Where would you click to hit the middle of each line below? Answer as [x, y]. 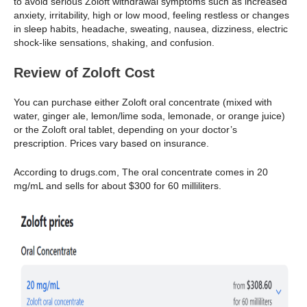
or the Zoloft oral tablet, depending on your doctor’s [125, 129]
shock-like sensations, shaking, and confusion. [114, 42]
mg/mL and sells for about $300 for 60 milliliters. [118, 186]
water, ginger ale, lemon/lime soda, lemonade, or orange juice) [149, 115]
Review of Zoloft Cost [84, 72]
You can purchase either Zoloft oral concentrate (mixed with [143, 102]
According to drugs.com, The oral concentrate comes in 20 [141, 172]
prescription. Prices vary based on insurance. [111, 143]
